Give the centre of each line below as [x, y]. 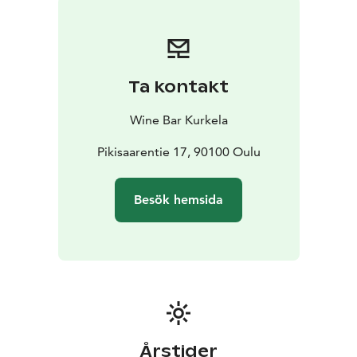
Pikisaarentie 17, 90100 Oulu [178, 151]
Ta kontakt [178, 86]
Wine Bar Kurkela [178, 120]
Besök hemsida [178, 199]
